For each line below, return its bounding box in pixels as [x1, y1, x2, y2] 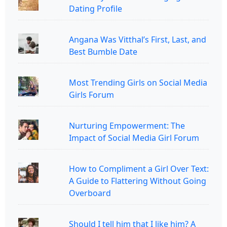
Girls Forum [69, 89, 114, 100]
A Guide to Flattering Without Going [69, 175, 206, 186]
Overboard [69, 187, 111, 199]
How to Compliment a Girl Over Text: [69, 163, 209, 174]
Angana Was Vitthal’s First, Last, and [69, 33, 206, 45]
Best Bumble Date [69, 46, 137, 57]
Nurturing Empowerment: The [69, 120, 185, 131]
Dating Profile [69, 3, 122, 14]
